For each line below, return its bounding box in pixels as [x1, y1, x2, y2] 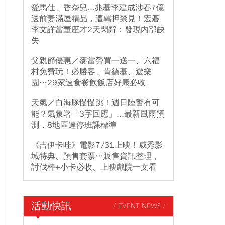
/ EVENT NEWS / [113, 203, 166, 210]
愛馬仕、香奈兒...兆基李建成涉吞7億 [31, 3, 164, 13]
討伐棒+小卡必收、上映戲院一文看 [31, 162, 157, 172]
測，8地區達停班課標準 [31, 120, 117, 130]
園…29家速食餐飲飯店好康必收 [31, 78, 146, 88]
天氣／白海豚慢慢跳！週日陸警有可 [31, 98, 160, 108]
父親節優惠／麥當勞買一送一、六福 [31, 56, 160, 66]
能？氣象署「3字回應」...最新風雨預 [31, 109, 164, 119]
